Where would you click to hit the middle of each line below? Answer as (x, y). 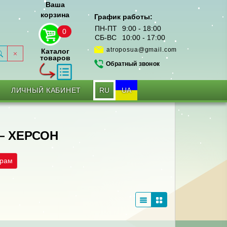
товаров (55, 58)
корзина (55, 15)
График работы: (123, 17)
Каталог (55, 51)
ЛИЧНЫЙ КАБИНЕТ (46, 90)
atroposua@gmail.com (142, 50)
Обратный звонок (133, 64)
